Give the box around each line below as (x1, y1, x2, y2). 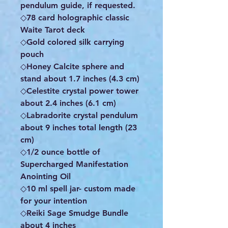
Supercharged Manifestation (20, 159, 128, 169)
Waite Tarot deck (20, 25, 85, 35)
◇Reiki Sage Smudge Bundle (20, 208, 128, 218)
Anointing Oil (20, 172, 71, 182)
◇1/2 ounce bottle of (20, 147, 100, 157)
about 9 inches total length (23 (20, 123, 137, 133)
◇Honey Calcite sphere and (20, 62, 124, 72)
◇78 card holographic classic (20, 13, 129, 23)
